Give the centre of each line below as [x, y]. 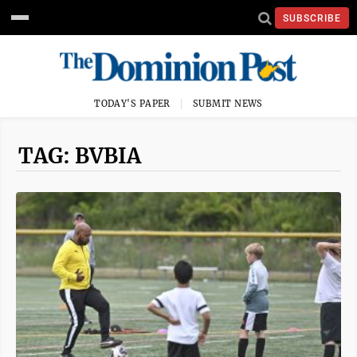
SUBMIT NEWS [228, 104]
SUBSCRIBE [312, 18]
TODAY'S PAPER [132, 104]
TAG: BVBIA [80, 156]
